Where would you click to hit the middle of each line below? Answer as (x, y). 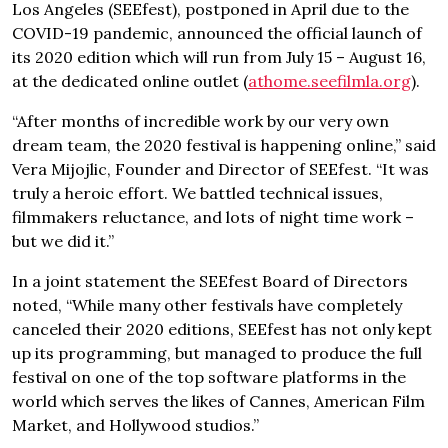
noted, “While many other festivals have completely (207, 305)
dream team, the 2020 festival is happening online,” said (224, 145)
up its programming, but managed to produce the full (217, 353)
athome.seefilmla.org (329, 81)
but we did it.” (63, 241)
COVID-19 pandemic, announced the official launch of (217, 33)
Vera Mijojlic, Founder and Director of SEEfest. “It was (220, 169)
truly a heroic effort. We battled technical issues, (197, 193)
